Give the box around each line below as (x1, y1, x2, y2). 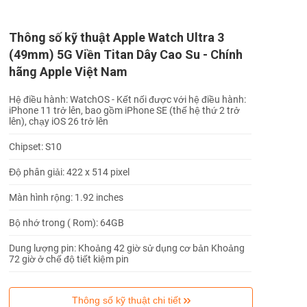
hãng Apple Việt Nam (9, 64, 127, 79)
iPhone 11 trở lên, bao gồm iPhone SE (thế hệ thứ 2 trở (9, 104, 240, 116)
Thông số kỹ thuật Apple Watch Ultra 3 (9, 29, 224, 45)
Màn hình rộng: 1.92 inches (9, 191, 123, 203)
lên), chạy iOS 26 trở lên (9, 115, 108, 127)
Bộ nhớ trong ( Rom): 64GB (9, 217, 124, 228)
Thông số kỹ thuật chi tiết (71, 294, 184, 306)
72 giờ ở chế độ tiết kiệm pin (9, 253, 129, 265)
